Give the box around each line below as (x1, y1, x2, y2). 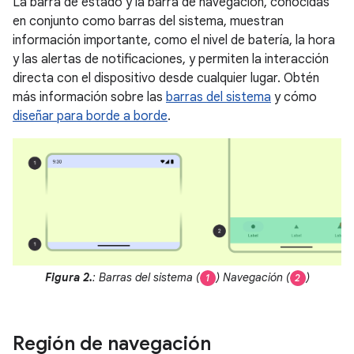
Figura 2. (44, 269, 92, 284)
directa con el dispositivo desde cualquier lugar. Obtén (13, 70, 319, 87)
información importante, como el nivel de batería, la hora (13, 32, 335, 49)
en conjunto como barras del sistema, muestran (13, 13, 284, 30)
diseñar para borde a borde (13, 108, 168, 125)
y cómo (271, 89, 317, 106)
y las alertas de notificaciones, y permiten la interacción (13, 51, 329, 68)
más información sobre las (13, 89, 166, 106)
